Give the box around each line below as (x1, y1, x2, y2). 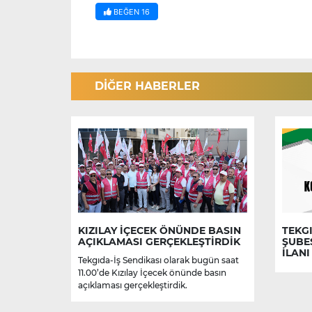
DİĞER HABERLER (95, 79, 201, 93)
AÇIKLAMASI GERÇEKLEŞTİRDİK (78, 235, 240, 249)
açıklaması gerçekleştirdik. (78, 280, 187, 291)
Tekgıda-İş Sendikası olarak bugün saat (78, 255, 239, 266)
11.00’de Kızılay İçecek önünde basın (78, 267, 226, 279)
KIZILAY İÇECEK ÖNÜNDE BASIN (78, 224, 241, 237)
